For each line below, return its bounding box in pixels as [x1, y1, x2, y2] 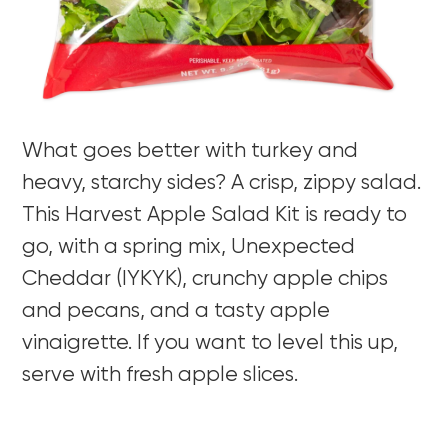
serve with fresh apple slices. [22, 365, 299, 387]
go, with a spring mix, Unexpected [22, 237, 356, 259]
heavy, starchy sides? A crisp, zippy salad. [22, 173, 422, 195]
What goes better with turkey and [22, 141, 359, 163]
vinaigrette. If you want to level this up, [22, 333, 399, 355]
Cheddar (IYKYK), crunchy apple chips [22, 269, 389, 291]
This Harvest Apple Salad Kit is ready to [22, 205, 408, 227]
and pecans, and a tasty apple [22, 301, 331, 323]
